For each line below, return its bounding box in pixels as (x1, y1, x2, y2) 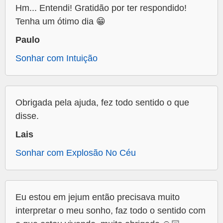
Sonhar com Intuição (15, 53, 98, 64)
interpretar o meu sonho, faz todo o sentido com (15, 206, 206, 216)
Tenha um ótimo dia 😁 (15, 16, 106, 27)
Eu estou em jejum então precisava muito (15, 192, 180, 203)
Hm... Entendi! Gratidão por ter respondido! (15, 3, 187, 13)
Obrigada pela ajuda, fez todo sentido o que (15, 98, 189, 108)
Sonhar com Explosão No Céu (15, 148, 136, 158)
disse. (15, 111, 39, 121)
